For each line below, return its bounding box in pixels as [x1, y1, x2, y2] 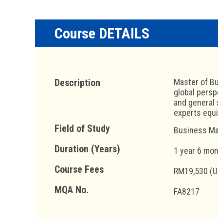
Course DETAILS [54, 24, 149, 42]
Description [54, 76, 100, 89]
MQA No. [54, 183, 89, 196]
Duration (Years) [54, 143, 120, 155]
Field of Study [54, 122, 110, 134]
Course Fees [54, 163, 104, 175]
